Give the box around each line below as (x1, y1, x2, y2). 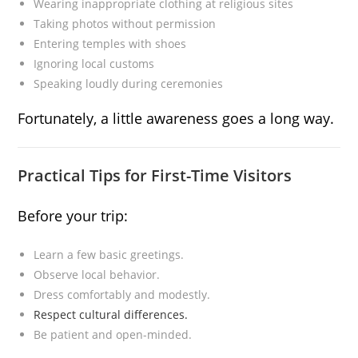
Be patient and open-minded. (34, 327, 193, 343)
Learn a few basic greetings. (34, 247, 185, 263)
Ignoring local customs (34, 56, 155, 72)
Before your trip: (18, 206, 129, 226)
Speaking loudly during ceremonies (34, 76, 224, 92)
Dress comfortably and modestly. (34, 287, 211, 303)
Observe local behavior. (34, 267, 161, 283)
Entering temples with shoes (34, 36, 187, 52)
